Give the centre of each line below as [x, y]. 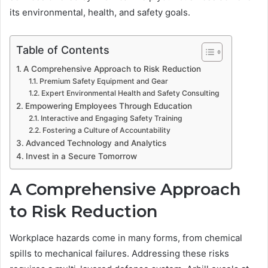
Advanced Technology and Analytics [96, 143]
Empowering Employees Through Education [108, 106]
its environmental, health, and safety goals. [100, 12]
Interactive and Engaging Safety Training [111, 118]
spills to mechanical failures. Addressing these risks [119, 254]
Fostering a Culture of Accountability [106, 130]
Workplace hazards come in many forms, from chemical [126, 238]
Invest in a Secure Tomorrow [81, 156]
